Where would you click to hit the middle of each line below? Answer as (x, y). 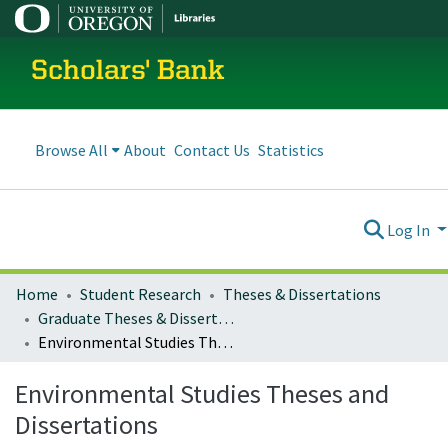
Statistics (291, 149)
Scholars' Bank (128, 72)
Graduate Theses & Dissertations (226, 318)
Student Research (140, 294)
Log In (410, 229)
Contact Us (212, 149)
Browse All (71, 149)
